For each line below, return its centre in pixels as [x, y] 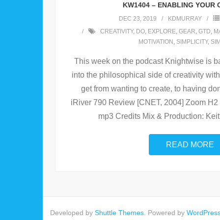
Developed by [72, 213]
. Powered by [165, 213]
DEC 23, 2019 [137, 19]
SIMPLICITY [192, 42]
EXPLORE [162, 32]
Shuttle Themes [119, 213]
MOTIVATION [156, 42]
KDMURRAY [185, 19]
